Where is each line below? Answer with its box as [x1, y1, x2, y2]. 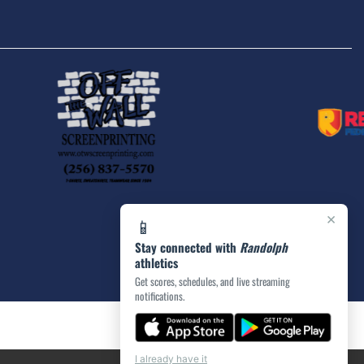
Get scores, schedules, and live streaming [135, 273, 290, 289]
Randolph [240, 238, 288, 256]
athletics [135, 253, 178, 271]
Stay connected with [135, 238, 240, 256]
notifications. [135, 288, 184, 304]
